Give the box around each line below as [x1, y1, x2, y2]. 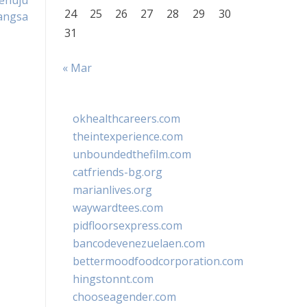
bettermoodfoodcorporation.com [73, 254, 243, 269]
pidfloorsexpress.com [73, 218, 182, 233]
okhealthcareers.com [73, 111, 180, 126]
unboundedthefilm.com [73, 147, 191, 162]
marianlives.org [73, 182, 152, 197]
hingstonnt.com [73, 271, 153, 286]
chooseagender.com [73, 289, 176, 304]
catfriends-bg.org [73, 164, 162, 180]
